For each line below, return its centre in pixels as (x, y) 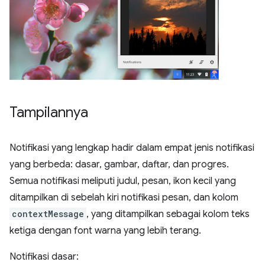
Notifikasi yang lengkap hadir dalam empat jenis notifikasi (132, 148)
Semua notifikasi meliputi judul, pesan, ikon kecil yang (123, 181)
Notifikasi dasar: (44, 257)
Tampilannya (49, 112)
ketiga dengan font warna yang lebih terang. (105, 231)
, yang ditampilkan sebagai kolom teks (168, 214)
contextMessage (48, 214)
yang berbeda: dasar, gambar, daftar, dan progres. (119, 164)
